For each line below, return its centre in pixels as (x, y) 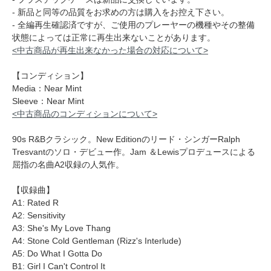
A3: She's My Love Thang (61, 228)
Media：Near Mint (47, 88)
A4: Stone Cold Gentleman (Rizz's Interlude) (97, 240)
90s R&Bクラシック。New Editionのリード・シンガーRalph (126, 139)
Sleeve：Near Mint (48, 101)
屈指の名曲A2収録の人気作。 (68, 164)
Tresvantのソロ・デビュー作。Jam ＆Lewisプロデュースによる (134, 152)
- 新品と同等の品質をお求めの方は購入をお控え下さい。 (121, 12)
